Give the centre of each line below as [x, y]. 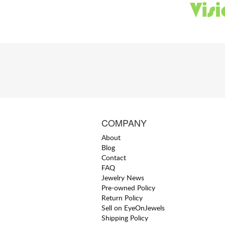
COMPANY [124, 122]
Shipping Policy [125, 217]
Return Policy [122, 197]
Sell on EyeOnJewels [133, 207]
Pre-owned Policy [129, 187]
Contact [114, 157]
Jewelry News [123, 177]
